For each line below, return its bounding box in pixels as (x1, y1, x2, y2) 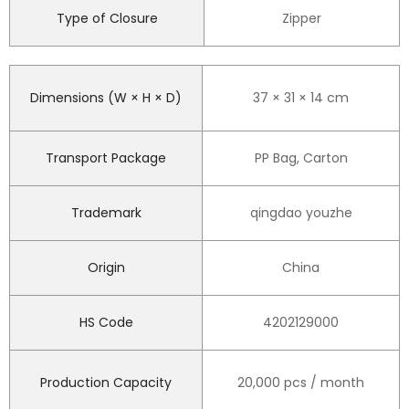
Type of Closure (56, 8, 158, 27)
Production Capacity (40, 372, 172, 392)
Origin (87, 257, 125, 277)
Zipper (282, 8, 321, 27)
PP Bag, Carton (254, 148, 348, 167)
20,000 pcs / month (237, 372, 364, 392)
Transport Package (46, 148, 166, 167)
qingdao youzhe (249, 203, 352, 222)
